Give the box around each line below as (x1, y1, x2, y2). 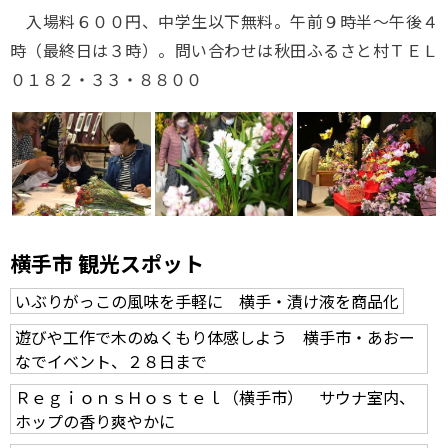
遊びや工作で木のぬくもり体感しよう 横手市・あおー (15, 325, 415, 349)
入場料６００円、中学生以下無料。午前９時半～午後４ (10, 9, 438, 33)
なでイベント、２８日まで (15, 349, 207, 373)
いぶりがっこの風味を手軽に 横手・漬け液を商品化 (15, 289, 399, 313)
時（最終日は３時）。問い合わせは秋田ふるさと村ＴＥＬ (10, 38, 438, 62)
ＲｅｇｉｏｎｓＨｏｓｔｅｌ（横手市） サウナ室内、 (15, 385, 415, 409)
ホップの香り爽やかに (15, 409, 175, 433)
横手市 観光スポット (10, 248, 204, 278)
